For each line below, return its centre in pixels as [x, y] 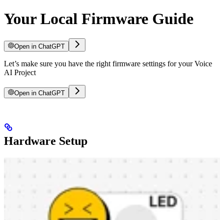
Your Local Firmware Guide [99, 18]
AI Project [20, 73]
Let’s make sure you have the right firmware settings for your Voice [108, 64]
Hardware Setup [46, 141]
